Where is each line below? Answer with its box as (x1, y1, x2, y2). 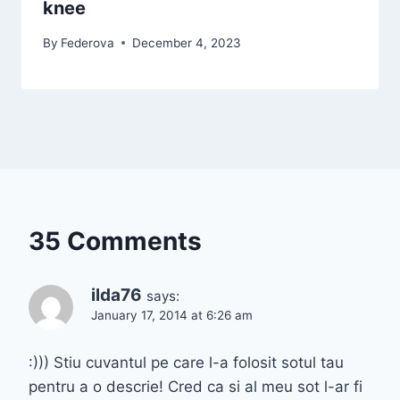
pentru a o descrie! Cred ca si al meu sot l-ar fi (29, 377, 362, 396)
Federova (61, 35, 115, 50)
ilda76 (91, 284, 142, 305)
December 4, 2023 (132, 35, 242, 50)
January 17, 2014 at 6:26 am (91, 307, 253, 322)
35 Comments (29, 225, 202, 256)
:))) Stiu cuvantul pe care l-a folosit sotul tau (29, 353, 344, 371)
